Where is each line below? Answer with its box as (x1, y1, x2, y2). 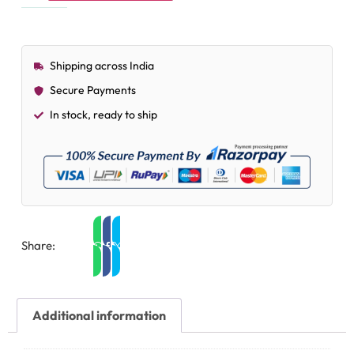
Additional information (32, 307, 167, 323)
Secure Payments (49, 83, 136, 98)
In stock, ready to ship (49, 107, 157, 122)
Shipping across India (49, 58, 154, 73)
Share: (21, 238, 55, 254)
